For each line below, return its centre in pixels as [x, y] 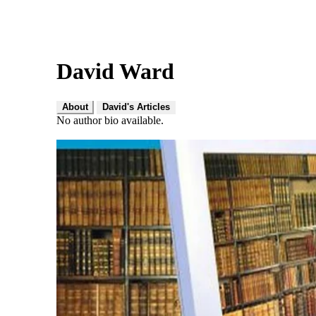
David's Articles [136, 107]
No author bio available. [110, 120]
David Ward [115, 72]
